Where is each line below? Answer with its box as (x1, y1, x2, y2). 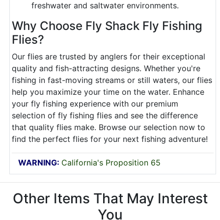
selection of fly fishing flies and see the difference (12, 110, 198, 120)
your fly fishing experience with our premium (12, 99, 178, 109)
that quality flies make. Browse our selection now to (12, 122, 205, 132)
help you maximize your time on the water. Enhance (12, 87, 204, 97)
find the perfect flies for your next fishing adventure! (12, 134, 208, 144)
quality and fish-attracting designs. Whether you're (12, 63, 200, 73)
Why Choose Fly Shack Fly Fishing (12, 19, 202, 33)
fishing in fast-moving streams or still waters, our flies (12, 75, 212, 85)
